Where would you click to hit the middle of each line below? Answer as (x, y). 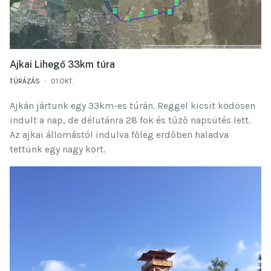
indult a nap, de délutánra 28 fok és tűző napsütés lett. (130, 120)
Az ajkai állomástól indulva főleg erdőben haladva (119, 135)
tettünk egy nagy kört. (57, 149)
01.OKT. (62, 81)
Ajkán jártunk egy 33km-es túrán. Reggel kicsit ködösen (132, 106)
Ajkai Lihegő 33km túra (62, 65)
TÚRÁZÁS (25, 81)
